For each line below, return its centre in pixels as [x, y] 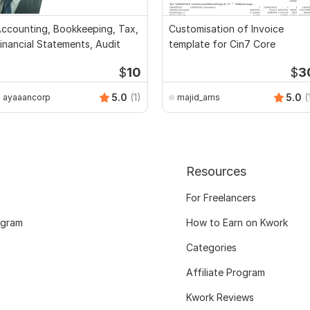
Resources [216, 172]
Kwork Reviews [220, 298]
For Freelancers [221, 198]
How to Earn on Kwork [237, 223]
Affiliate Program [225, 273]
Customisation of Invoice [226, 29]
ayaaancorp [27, 97]
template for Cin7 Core [222, 44]
